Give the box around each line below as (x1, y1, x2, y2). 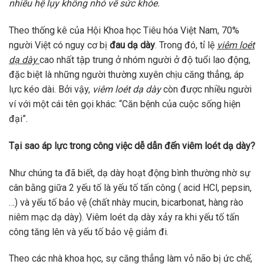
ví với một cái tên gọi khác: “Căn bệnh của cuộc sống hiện (9, 98, 240, 110)
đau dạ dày (110, 39, 155, 51)
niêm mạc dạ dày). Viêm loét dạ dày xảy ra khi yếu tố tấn (9, 211, 239, 223)
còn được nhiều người (161, 83, 252, 95)
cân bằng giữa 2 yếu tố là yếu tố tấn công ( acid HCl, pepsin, (9, 181, 252, 193)
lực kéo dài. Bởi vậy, (9, 83, 93, 95)
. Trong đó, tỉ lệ (155, 39, 217, 51)
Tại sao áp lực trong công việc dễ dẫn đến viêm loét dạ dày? (9, 140, 255, 151)
